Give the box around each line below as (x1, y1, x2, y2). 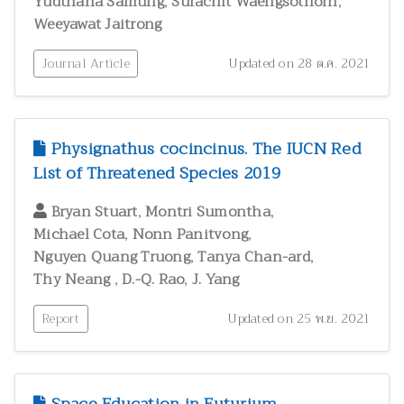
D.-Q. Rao (122, 267, 185, 293)
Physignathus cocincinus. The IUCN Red (46, 134, 361, 164)
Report (41, 308, 80, 330)
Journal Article (41, 52, 130, 75)
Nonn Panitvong (132, 222, 248, 248)
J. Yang (191, 267, 240, 293)
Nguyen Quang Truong (33, 244, 190, 271)
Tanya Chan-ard (197, 244, 310, 271)
